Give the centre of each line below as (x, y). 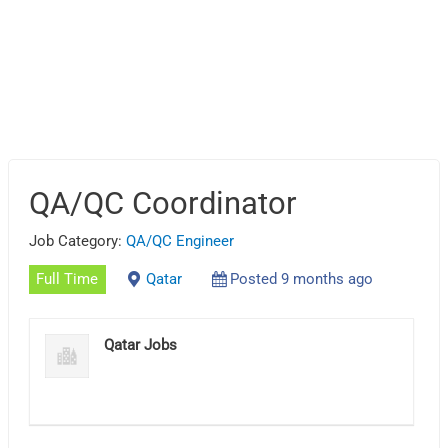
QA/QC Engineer (180, 240)
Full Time (67, 279)
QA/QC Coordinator (163, 203)
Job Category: (78, 240)
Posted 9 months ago (301, 279)
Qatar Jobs (141, 344)
